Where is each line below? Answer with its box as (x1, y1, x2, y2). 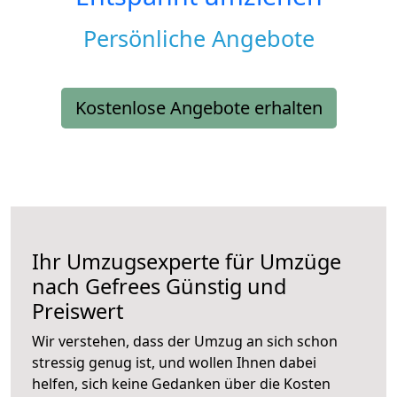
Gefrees (85, 272, 160, 301)
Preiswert (32, 297, 123, 326)
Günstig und (160, 272, 286, 301)
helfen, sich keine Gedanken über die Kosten (32, 374, 331, 394)
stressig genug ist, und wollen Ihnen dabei (32, 353, 316, 373)
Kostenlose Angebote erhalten (74, 96, 323, 121)
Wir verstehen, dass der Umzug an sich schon (32, 331, 338, 352)
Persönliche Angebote (82, 23, 315, 54)
